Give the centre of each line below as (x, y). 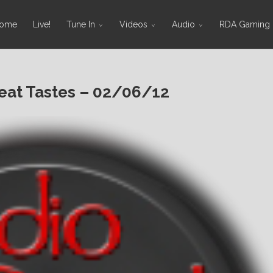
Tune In (81, 24)
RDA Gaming (245, 24)
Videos (133, 24)
